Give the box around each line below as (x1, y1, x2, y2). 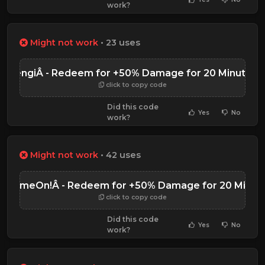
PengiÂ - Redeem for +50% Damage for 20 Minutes (8, 67, 257, 79)
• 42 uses (98, 150, 141, 161)
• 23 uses (98, 37, 140, 49)
